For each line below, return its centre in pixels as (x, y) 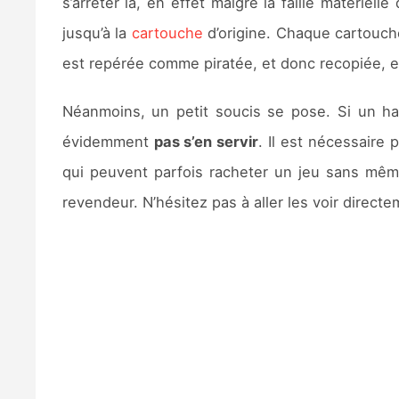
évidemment (108, 142)
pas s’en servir (206, 142)
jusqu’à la (97, 33)
